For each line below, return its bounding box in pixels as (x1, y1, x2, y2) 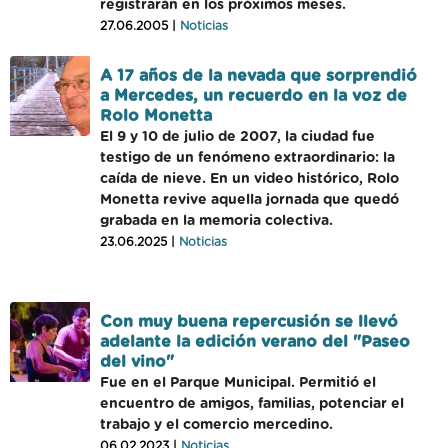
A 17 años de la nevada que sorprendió (100, 68, 417, 84)
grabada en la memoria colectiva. (100, 214, 333, 228)
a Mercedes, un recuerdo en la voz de (100, 88, 407, 104)
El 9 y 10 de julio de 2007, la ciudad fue (100, 130, 375, 144)
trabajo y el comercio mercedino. (100, 418, 333, 432)
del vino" (100, 354, 174, 370)
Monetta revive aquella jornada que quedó (100, 193, 399, 207)
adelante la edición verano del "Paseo (100, 334, 410, 350)
